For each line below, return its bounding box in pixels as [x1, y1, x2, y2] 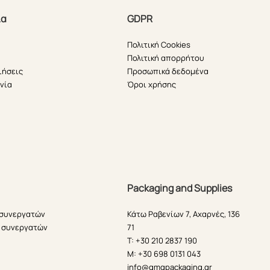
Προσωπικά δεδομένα [127, 65, 209, 77]
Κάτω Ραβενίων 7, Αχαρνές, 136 [127, 208, 240, 219]
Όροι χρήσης [127, 78, 177, 90]
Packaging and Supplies [127, 181, 233, 195]
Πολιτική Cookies [127, 39, 191, 50]
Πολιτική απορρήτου [127, 52, 205, 63]
